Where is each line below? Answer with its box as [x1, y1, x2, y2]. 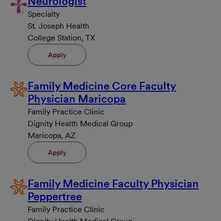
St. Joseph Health [28, 21, 89, 31]
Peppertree [28, 190, 82, 203]
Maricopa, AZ [28, 131, 75, 141]
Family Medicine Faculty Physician [28, 177, 199, 190]
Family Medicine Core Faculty [28, 79, 176, 93]
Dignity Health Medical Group [28, 119, 133, 129]
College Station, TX [28, 33, 95, 43]
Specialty [28, 9, 60, 19]
